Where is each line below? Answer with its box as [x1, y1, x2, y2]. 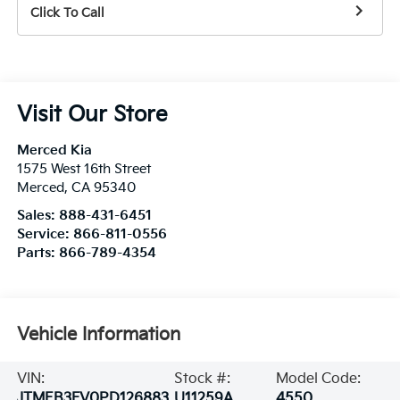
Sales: [16, 208, 59, 224]
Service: [16, 227, 73, 243]
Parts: [16, 246, 59, 262]
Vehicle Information [16, 324, 180, 346]
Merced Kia [16, 143, 92, 159]
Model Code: [276, 370, 362, 387]
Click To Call [29, 5, 104, 21]
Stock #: [173, 370, 230, 387]
